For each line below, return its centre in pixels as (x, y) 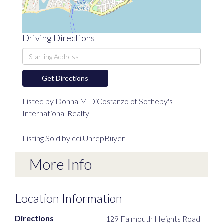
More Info (60, 164)
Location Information (69, 198)
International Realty (56, 113)
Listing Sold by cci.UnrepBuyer (74, 138)
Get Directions (65, 78)
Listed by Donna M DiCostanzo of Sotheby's (98, 101)
